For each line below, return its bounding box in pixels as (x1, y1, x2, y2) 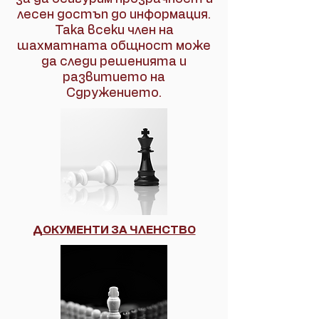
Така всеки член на (54, 24, 174, 37)
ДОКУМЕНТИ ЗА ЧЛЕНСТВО (32, 224, 196, 236)
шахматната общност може (17, 40, 211, 53)
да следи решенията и (41, 56, 187, 68)
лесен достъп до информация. (17, 9, 211, 21)
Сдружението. (66, 87, 162, 100)
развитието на (63, 71, 165, 84)
